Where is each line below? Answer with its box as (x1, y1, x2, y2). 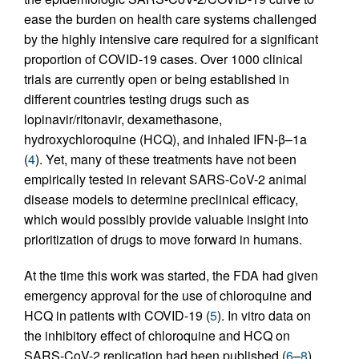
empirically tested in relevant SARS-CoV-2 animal (24, 170, 307, 188)
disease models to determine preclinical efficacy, (24, 190, 298, 208)
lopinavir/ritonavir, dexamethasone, (24, 110, 222, 128)
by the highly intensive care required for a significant (24, 30, 318, 48)
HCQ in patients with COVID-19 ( (24, 306, 210, 325)
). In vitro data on (217, 306, 311, 325)
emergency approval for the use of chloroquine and (24, 286, 312, 305)
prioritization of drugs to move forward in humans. (24, 230, 302, 248)
